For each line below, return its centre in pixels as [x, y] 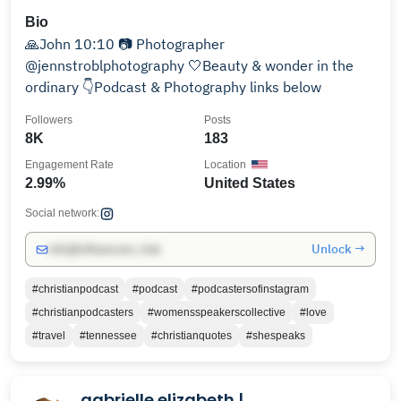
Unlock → [338, 249]
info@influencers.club [104, 249]
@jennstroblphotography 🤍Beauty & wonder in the [107, 65]
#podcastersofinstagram [250, 289]
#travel [49, 336]
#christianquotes [192, 336]
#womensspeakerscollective [217, 312]
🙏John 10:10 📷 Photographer [72, 44]
